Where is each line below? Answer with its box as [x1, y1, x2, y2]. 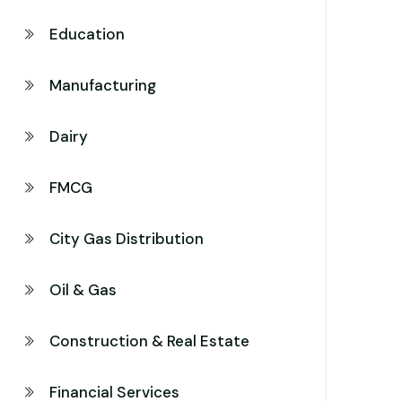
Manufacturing [49, 75, 156, 95]
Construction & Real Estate [49, 331, 249, 351]
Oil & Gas [49, 280, 117, 300]
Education [49, 24, 125, 44]
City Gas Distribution [49, 229, 204, 249]
